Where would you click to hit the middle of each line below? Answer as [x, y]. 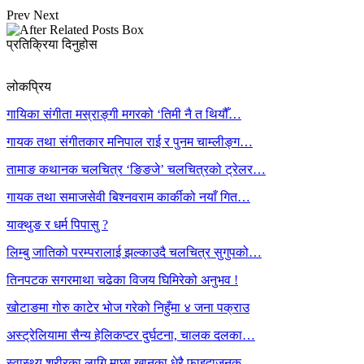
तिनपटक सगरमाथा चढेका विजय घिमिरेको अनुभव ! [122, 279]
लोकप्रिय [29, 86]
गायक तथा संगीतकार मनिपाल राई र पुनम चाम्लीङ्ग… [130, 141]
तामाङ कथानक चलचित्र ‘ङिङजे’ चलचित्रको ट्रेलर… [136, 169]
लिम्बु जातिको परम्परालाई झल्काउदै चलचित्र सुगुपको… [134, 252]
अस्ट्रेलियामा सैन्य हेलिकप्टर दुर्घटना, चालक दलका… [131, 335]
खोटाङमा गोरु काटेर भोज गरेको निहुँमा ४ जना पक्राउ [128, 307]
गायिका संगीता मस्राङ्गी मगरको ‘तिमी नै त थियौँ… [124, 114]
